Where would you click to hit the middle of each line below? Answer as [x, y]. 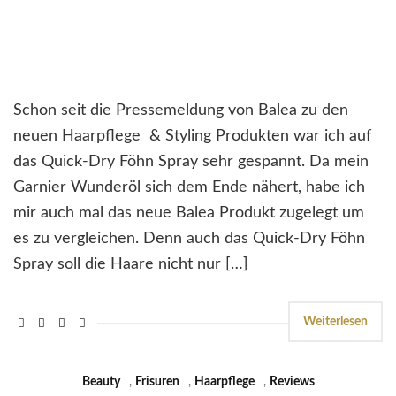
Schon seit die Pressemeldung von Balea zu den [181, 110]
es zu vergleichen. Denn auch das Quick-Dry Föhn [189, 238]
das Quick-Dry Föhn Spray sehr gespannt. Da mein [191, 161]
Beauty [101, 381]
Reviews [292, 381]
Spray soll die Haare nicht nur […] [131, 264]
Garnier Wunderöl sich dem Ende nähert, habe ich [189, 187]
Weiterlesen [335, 321]
